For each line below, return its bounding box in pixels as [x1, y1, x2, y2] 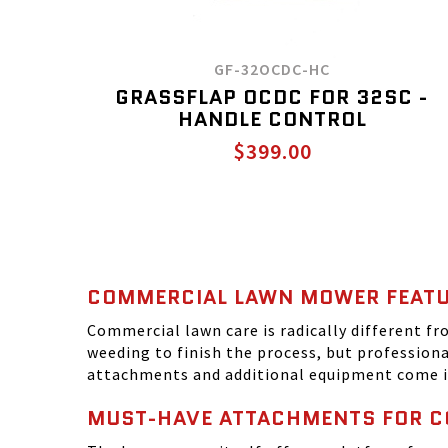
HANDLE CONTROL [177, 105, 367, 133]
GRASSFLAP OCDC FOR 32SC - [116, 83, 428, 111]
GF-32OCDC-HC [214, 59, 330, 79]
